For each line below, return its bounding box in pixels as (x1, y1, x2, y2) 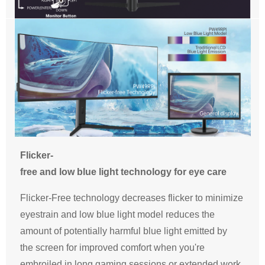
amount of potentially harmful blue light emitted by (20, 226, 227, 237)
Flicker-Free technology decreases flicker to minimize (20, 193, 243, 203)
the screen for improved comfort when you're (20, 243, 205, 253)
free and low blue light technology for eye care (20, 167, 227, 177)
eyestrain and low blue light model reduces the (20, 209, 215, 220)
